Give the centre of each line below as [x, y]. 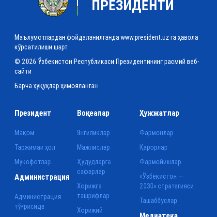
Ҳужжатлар [160, 113]
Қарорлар [154, 147]
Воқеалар [93, 113]
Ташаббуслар [159, 200]
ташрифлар [93, 195]
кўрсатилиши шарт [41, 47]
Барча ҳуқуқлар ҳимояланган [56, 85]
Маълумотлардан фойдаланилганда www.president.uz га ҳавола [106, 37]
